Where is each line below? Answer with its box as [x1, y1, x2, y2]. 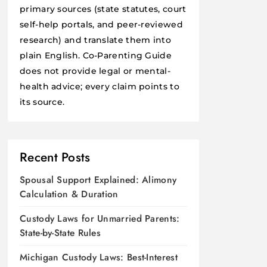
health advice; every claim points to [20, 80, 179, 92]
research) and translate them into [20, 34, 171, 45]
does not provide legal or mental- [20, 65, 170, 76]
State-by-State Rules [20, 225, 101, 240]
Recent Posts [20, 148, 91, 166]
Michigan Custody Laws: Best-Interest [20, 250, 178, 264]
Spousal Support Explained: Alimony [20, 172, 177, 187]
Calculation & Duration [20, 187, 119, 201]
